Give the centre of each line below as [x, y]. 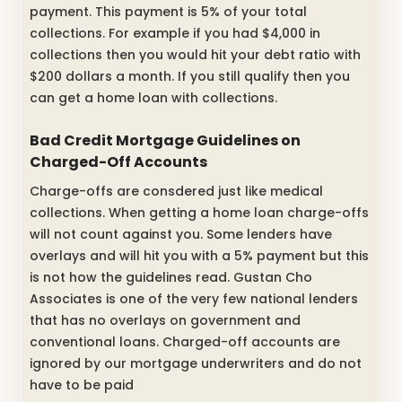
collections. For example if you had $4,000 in [175, 33]
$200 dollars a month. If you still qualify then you [190, 76]
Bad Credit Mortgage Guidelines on [165, 140]
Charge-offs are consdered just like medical [176, 191]
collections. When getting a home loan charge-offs [199, 212]
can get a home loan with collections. [153, 97]
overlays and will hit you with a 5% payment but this [199, 255]
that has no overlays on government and [165, 320]
